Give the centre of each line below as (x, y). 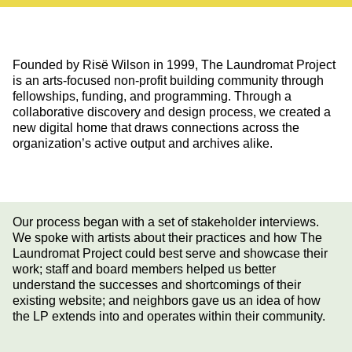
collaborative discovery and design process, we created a (172, 112)
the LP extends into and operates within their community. (169, 316)
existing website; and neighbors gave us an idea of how (167, 300)
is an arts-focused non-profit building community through (168, 80)
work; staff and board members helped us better (144, 269)
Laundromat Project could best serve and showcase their (170, 253)
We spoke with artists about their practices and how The (167, 237)
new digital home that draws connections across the (156, 127)
